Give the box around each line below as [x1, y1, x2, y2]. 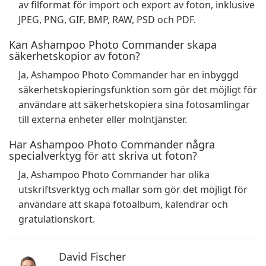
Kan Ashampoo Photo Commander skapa [9, 37, 217, 52]
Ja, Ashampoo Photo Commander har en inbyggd [18, 68, 239, 81]
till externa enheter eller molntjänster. [18, 113, 187, 126]
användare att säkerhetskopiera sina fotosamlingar [18, 98, 250, 111]
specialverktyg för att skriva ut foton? [9, 148, 197, 163]
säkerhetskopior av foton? [9, 49, 140, 63]
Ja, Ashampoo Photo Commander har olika [18, 168, 210, 181]
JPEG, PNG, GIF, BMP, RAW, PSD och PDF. [18, 13, 196, 26]
